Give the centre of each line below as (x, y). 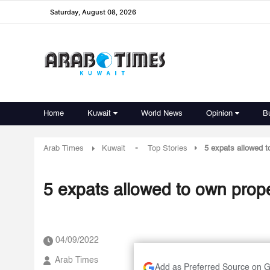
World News (162, 114)
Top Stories (168, 149)
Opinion (219, 114)
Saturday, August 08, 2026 (93, 12)
